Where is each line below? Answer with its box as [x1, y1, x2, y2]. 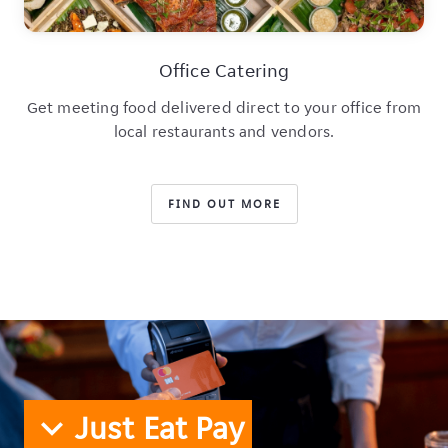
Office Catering [158, 58, 290, 83]
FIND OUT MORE [167, 196, 281, 212]
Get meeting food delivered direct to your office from [26, 97, 422, 119]
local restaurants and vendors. [113, 121, 335, 143]
